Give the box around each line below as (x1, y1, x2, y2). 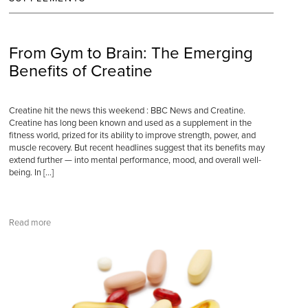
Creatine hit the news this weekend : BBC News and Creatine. (8, 105, 245, 116)
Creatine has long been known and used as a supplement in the (8, 118, 252, 129)
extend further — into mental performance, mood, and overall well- (8, 155, 261, 166)
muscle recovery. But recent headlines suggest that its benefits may (8, 142, 265, 153)
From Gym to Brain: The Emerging (8, 43, 253, 63)
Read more (8, 217, 51, 228)
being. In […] (8, 167, 54, 178)
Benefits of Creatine (8, 61, 153, 81)
